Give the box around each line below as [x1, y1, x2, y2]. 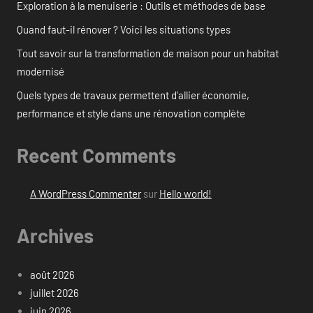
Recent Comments [17, 143, 176, 167]
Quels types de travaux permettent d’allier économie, [17, 88, 249, 101]
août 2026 [29, 268, 75, 281]
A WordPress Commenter [29, 187, 141, 201]
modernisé [17, 64, 64, 78]
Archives [17, 224, 94, 248]
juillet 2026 [29, 286, 79, 299]
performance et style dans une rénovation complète [17, 106, 245, 119]
